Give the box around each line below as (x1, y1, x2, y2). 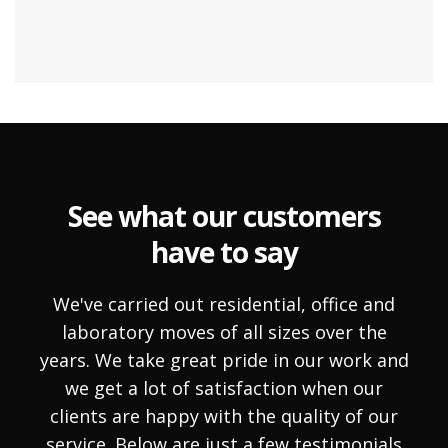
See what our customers (67, 197, 381, 235)
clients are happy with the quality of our (50, 404, 398, 428)
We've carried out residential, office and (53, 292, 395, 316)
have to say (150, 233, 298, 271)
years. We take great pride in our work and (39, 348, 409, 372)
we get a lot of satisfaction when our (65, 376, 383, 400)
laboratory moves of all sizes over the (61, 320, 387, 344)
